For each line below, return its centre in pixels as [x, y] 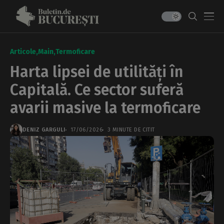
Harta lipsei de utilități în [96, 72]
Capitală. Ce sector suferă [97, 90]
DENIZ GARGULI [44, 130]
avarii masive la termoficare [105, 108]
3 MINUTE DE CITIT [131, 130]
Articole [23, 52]
